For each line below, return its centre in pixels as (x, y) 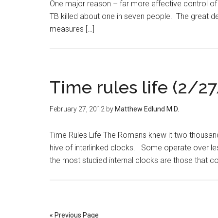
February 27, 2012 (77, 109)
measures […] (72, 29)
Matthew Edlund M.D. (147, 109)
